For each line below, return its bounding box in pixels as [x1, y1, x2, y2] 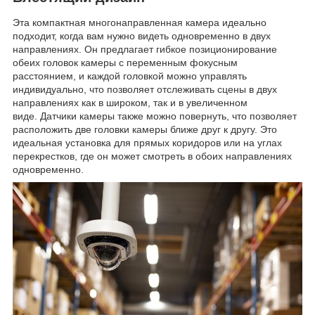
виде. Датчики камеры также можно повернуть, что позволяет [13, 110, 297, 122]
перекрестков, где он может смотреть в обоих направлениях [13, 150, 292, 162]
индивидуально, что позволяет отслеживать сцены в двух [13, 84, 277, 96]
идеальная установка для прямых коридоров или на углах [13, 137, 282, 149]
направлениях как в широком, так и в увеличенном [13, 97, 247, 109]
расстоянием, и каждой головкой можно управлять [13, 70, 247, 82]
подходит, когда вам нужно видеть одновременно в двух [13, 30, 271, 42]
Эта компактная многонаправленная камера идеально [13, 17, 266, 29]
